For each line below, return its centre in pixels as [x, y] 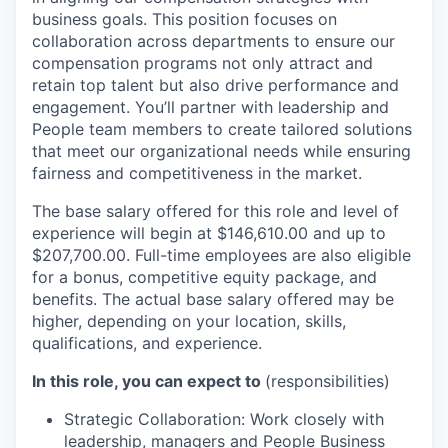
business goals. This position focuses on [184, 19]
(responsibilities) [327, 381]
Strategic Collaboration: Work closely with [224, 419]
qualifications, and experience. [147, 343]
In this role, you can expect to [148, 381]
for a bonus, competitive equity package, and [204, 277]
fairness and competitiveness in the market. [197, 173]
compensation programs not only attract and [202, 63]
